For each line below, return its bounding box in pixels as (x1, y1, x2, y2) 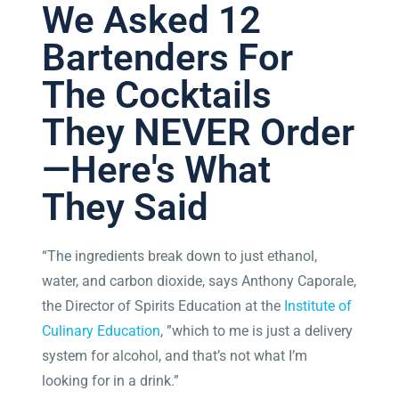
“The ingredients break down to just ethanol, (42, 247, 318, 265)
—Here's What (42, 147, 272, 191)
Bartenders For (42, 35, 294, 79)
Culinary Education (42, 322, 161, 339)
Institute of (284, 297, 353, 314)
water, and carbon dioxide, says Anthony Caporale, (42, 272, 357, 289)
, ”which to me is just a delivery (160, 322, 354, 339)
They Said (42, 184, 209, 229)
